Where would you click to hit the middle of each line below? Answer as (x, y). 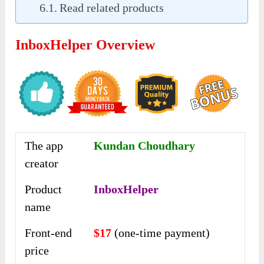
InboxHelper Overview (85, 45)
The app (44, 145)
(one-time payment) (162, 232)
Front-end (49, 232)
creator (42, 163)
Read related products (112, 8)
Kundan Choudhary (145, 145)
